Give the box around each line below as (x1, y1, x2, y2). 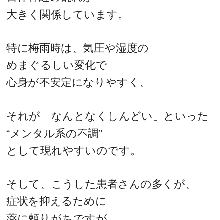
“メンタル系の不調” (6, 127, 103, 139)
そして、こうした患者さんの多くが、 (6, 178, 196, 191)
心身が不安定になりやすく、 (6, 76, 151, 89)
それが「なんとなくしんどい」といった (6, 110, 209, 122)
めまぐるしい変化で (6, 59, 108, 72)
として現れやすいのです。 (6, 144, 141, 157)
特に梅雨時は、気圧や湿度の (6, 42, 149, 55)
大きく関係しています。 (6, 8, 129, 21)
